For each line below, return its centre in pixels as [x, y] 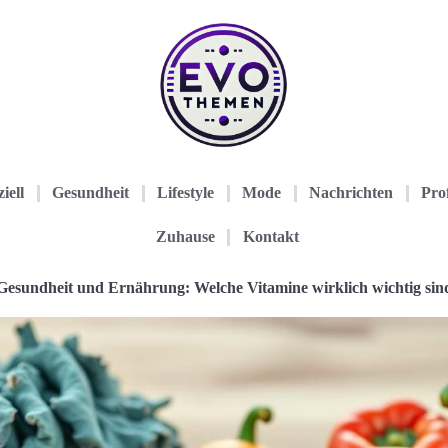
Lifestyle [186, 192]
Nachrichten [351, 192]
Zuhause [185, 236]
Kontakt [270, 236]
